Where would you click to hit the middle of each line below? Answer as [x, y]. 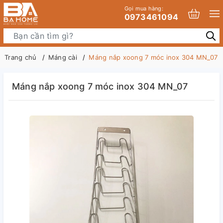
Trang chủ [21, 57]
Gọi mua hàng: [144, 8]
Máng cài [62, 57]
